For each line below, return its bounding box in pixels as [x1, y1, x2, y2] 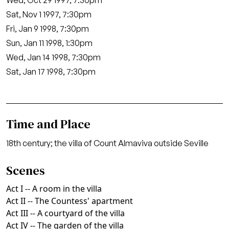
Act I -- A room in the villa [6, 183, 102, 194]
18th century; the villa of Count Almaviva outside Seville [6, 138, 209, 148]
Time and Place [6, 116, 90, 132]
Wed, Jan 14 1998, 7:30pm [6, 52, 101, 62]
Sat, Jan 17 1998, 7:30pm [6, 66, 96, 77]
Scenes [6, 162, 45, 179]
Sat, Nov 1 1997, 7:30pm [6, 9, 91, 19]
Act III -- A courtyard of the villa [6, 208, 125, 219]
